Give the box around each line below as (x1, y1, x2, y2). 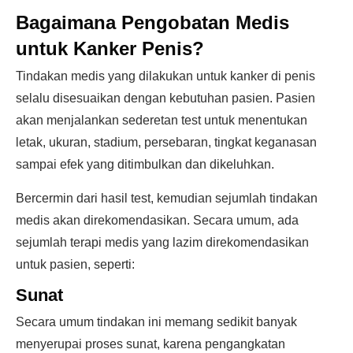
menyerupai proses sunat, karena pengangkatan (16, 337, 285, 351)
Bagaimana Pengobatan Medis (16, 12, 289, 33)
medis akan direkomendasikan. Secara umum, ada (16, 214, 299, 227)
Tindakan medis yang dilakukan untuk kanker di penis (16, 69, 315, 83)
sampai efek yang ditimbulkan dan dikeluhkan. (16, 158, 274, 171)
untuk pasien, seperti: (16, 258, 135, 271)
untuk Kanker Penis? (16, 38, 204, 59)
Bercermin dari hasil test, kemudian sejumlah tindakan (16, 191, 318, 205)
